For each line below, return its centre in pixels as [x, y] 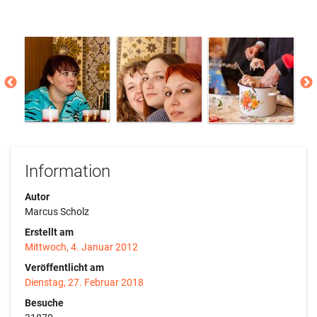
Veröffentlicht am [64, 267]
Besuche [44, 302]
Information [68, 171]
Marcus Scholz [57, 211]
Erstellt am [49, 232]
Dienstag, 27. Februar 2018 [84, 282]
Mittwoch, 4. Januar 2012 [81, 247]
